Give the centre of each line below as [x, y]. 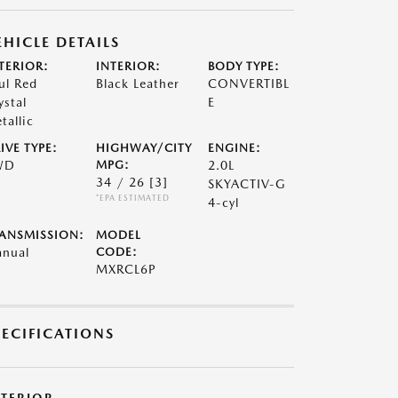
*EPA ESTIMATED [132, 198]
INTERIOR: [128, 66]
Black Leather [137, 84]
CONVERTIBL [249, 84]
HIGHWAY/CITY [143, 148]
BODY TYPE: [244, 66]
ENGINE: [235, 148]
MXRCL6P [126, 269]
